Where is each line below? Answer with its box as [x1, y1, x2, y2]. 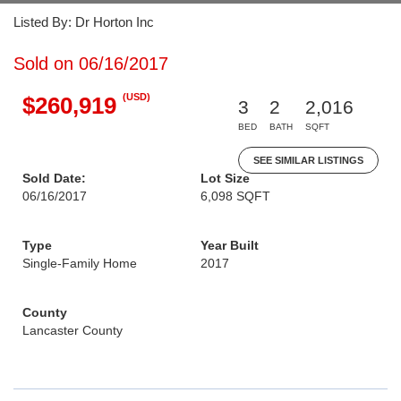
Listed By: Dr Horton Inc [13, 14, 154, 30]
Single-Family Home [22, 256, 137, 270]
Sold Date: [22, 171, 86, 185]
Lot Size [200, 171, 250, 185]
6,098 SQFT [200, 189, 270, 203]
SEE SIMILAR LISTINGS [253, 155, 363, 166]
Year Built [200, 238, 259, 252]
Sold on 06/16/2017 [13, 54, 168, 73]
